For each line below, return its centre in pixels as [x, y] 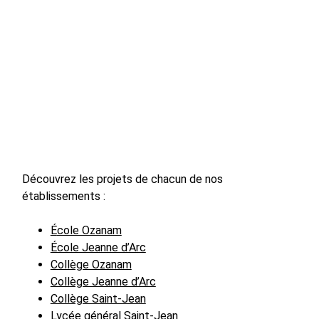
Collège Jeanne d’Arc [103, 282]
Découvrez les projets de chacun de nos [122, 179]
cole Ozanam [89, 231]
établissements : [63, 197]
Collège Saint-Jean [98, 299]
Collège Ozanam [91, 265]
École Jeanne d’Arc [98, 248]
